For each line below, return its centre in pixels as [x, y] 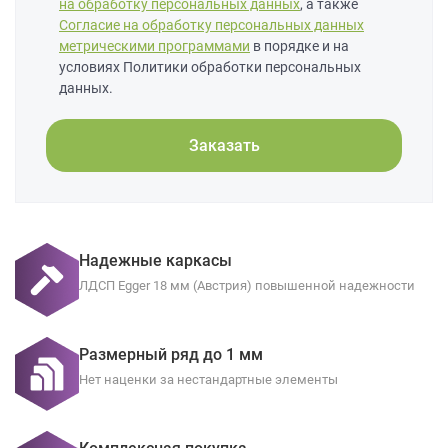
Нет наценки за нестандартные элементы [208, 379]
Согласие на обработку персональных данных [211, 24]
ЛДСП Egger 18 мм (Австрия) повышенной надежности [247, 285]
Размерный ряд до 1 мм [173, 354]
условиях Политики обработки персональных [210, 66]
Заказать [224, 145]
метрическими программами [154, 45]
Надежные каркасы [155, 260]
